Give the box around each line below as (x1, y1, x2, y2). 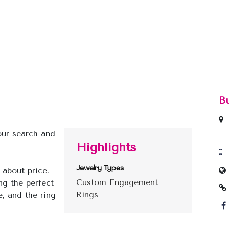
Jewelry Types (76, 165, 124, 173)
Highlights (76, 140, 136, 154)
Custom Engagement (76, 177, 158, 187)
